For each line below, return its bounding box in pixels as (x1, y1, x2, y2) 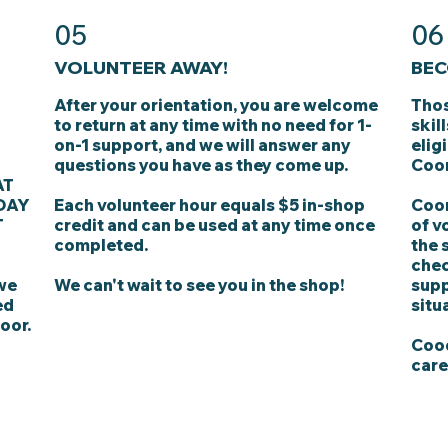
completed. (54, 234, 149, 255)
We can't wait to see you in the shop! (54, 274, 345, 295)
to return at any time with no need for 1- (54, 114, 373, 135)
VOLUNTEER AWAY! (54, 55, 229, 78)
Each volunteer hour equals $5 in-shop (54, 194, 366, 215)
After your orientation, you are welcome (54, 94, 379, 115)
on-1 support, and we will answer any (54, 134, 352, 155)
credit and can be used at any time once (54, 214, 376, 235)
